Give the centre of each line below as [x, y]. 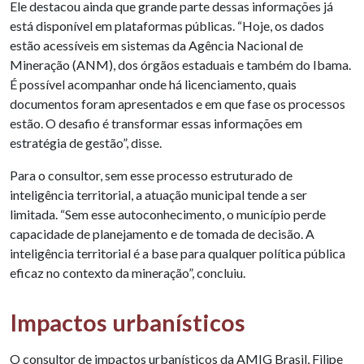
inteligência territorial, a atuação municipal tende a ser [158, 194]
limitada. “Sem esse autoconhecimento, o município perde [168, 214]
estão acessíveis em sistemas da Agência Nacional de [156, 45]
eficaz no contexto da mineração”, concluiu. [128, 272]
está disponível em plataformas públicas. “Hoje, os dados [167, 25]
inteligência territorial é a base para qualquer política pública [178, 253]
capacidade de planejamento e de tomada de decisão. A [162, 233]
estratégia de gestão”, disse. [86, 142]
